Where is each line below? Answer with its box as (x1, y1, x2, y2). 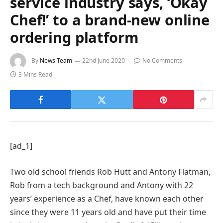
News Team (40, 56, 72, 65)
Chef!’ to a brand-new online (10, 10, 210, 30)
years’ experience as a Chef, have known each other (10, 193, 204, 204)
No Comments (142, 56, 182, 65)
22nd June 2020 (82, 56, 125, 65)
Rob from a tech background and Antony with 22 (10, 179, 193, 191)
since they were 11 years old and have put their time (10, 206, 206, 218)
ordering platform (10, 27, 138, 47)
